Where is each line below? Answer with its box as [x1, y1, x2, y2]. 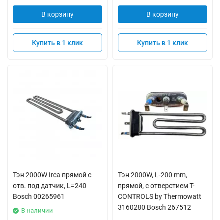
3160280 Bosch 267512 [118, 203, 191, 211]
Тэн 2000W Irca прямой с [13, 171, 91, 179]
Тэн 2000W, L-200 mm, [118, 171, 187, 179]
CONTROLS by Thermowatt [118, 192, 201, 200]
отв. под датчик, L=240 [13, 182, 86, 190]
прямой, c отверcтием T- [118, 182, 194, 190]
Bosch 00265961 [13, 192, 65, 200]
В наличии [21, 207, 53, 214]
